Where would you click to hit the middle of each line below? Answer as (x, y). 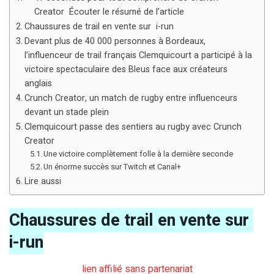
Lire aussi (43, 182)
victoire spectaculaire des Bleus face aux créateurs (126, 70)
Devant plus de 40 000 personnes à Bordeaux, (115, 42)
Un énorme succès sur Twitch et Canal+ (113, 167)
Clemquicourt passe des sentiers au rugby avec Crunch (133, 127)
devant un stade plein (66, 113)
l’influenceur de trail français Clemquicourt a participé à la (138, 56)
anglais (38, 84)
